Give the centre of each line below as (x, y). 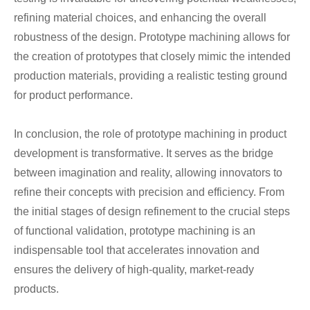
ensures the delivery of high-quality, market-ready (134, 270)
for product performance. (73, 95)
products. (36, 289)
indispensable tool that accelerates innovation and (137, 250)
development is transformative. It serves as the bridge (144, 153)
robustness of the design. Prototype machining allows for (152, 37)
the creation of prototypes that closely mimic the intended (152, 56)
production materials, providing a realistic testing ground (151, 76)
